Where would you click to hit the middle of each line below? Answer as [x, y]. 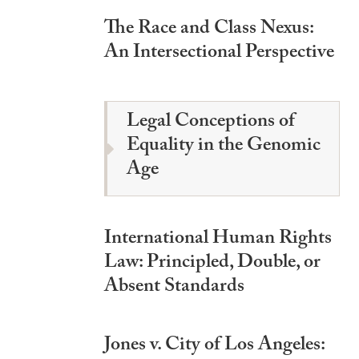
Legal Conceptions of [211, 123]
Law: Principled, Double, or [212, 264]
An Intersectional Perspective [219, 54]
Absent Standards [174, 288]
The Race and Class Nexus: [209, 30]
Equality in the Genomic [224, 147]
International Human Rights [218, 240]
